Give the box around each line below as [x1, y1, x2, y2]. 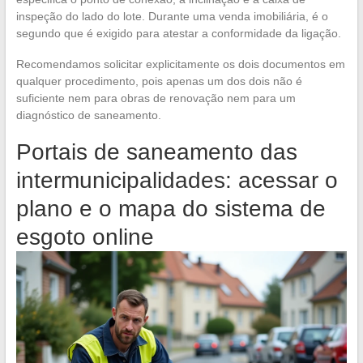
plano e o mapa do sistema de [15, 195, 326, 221]
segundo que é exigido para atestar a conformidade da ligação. [15, 26, 341, 40]
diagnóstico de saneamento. [15, 108, 161, 122]
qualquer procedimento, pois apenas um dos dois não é [15, 74, 302, 88]
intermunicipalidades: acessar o [15, 167, 338, 193]
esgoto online [15, 224, 154, 250]
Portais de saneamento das [15, 139, 297, 164]
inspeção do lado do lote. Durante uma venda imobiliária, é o [15, 9, 328, 23]
